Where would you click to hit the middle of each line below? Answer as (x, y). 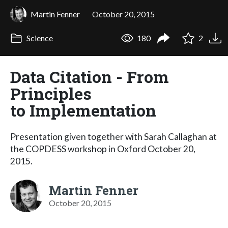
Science (39, 38)
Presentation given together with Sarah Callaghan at (113, 136)
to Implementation (83, 110)
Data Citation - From (90, 76)
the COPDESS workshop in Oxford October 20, (103, 149)
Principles (51, 93)
